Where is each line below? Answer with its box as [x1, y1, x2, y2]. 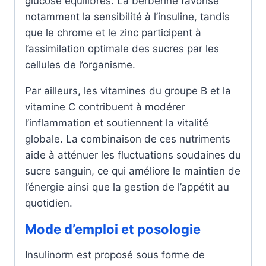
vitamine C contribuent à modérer [25, 101, 185, 113]
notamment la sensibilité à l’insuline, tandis [25, 11, 230, 23]
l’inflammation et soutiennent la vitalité [25, 117, 208, 129]
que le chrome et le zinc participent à [25, 27, 201, 39]
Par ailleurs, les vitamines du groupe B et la [25, 85, 231, 97]
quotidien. [25, 197, 72, 209]
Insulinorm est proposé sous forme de [25, 249, 205, 261]
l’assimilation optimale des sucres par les [25, 43, 219, 55]
